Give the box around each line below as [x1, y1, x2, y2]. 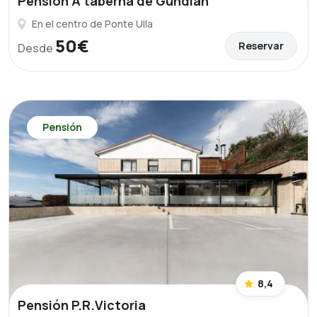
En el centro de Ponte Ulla [32, 17, 153, 30]
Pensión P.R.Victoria [18, 296, 146, 313]
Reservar [238, 39, 284, 52]
